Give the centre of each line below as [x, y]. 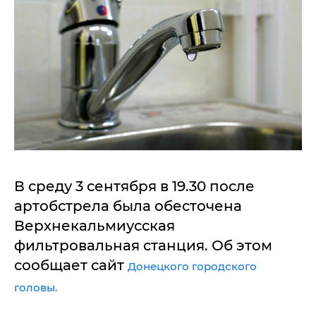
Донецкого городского [192, 266]
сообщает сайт [71, 265]
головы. [36, 287]
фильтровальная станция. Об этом [143, 245]
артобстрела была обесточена [128, 206]
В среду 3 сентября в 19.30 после [134, 186]
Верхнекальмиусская [95, 226]
